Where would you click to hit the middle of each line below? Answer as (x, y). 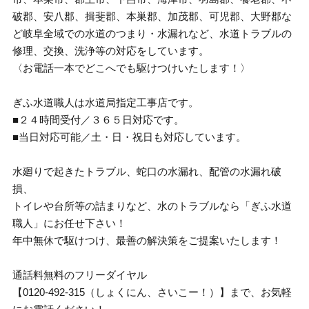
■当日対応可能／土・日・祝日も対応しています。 (130, 137)
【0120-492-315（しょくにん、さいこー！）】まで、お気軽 (152, 292)
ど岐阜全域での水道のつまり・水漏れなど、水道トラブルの (152, 33)
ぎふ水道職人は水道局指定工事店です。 (106, 102)
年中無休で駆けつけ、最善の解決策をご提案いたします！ (147, 240)
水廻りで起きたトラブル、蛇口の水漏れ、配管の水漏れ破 (147, 171)
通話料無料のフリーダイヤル (80, 275)
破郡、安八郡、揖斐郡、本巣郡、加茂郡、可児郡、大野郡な (152, 16)
